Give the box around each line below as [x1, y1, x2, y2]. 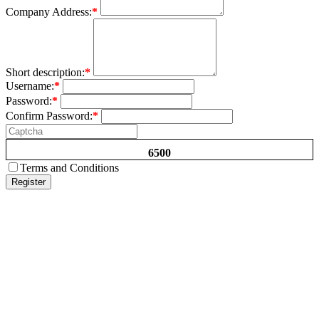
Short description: [6, 66, 85, 78]
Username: [6, 79, 54, 92]
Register [11, 176, 46, 187]
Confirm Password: [6, 109, 93, 122]
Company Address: [6, 5, 92, 18]
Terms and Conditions [20, 161, 119, 174]
